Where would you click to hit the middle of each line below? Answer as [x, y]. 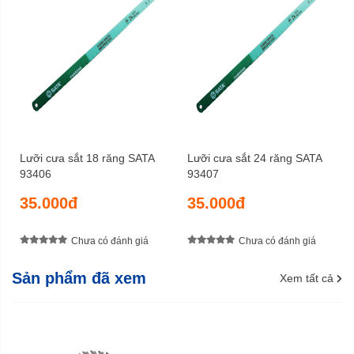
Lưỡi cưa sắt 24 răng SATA [254, 158]
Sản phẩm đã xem [79, 279]
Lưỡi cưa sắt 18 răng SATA [87, 158]
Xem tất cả [307, 279]
